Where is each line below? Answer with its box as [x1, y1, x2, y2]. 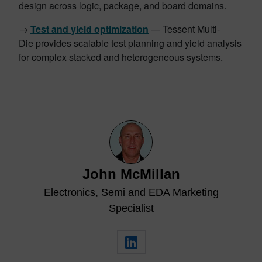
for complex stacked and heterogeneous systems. [19, 50, 225, 64]
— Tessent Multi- [149, 22, 220, 36]
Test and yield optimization [30, 22, 149, 36]
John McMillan [82, 166, 180, 182]
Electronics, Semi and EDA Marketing [43, 187, 219, 199]
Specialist [108, 202, 154, 215]
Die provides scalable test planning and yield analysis [19, 36, 242, 50]
